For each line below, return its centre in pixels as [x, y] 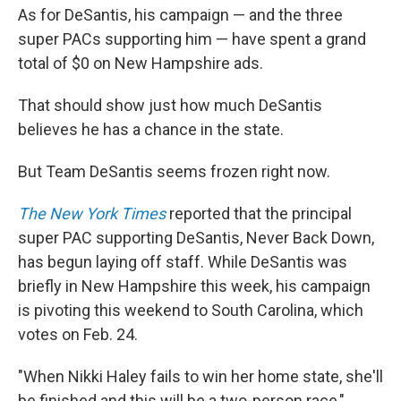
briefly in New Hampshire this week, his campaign [194, 286]
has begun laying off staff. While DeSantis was [183, 262]
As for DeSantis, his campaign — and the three [180, 15]
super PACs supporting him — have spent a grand [192, 39]
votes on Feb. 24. [78, 335]
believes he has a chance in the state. [151, 130]
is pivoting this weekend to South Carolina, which [191, 311]
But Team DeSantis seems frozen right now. [174, 172]
